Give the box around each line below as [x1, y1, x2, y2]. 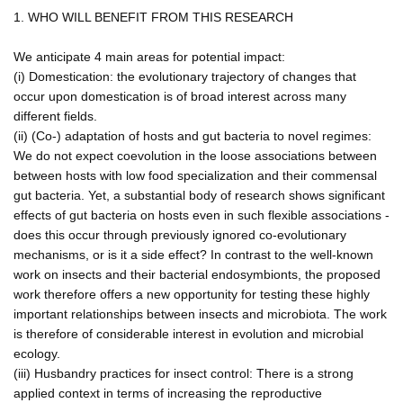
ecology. [13, 345, 60, 361]
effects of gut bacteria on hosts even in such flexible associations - [13, 207, 390, 222]
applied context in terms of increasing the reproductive [13, 385, 322, 400]
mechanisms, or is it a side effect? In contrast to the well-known [13, 246, 373, 262]
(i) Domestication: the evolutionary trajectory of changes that [13, 68, 356, 84]
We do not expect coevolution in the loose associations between [13, 148, 377, 163]
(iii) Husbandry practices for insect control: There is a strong [13, 365, 354, 381]
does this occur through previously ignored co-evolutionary [13, 227, 346, 242]
